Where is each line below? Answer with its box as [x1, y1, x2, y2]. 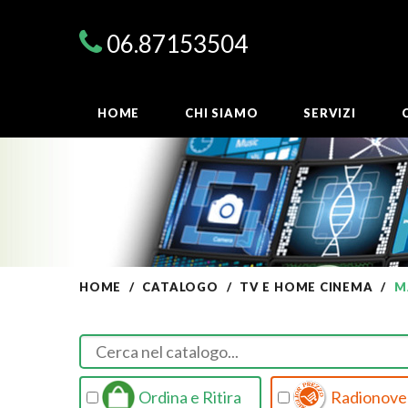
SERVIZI [303, 106, 356, 121]
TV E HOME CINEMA [240, 280, 373, 294]
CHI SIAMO [185, 106, 259, 121]
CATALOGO [142, 280, 219, 294]
